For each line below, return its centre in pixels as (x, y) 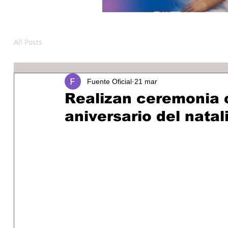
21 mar (146, 81)
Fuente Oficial (109, 81)
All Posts (28, 42)
